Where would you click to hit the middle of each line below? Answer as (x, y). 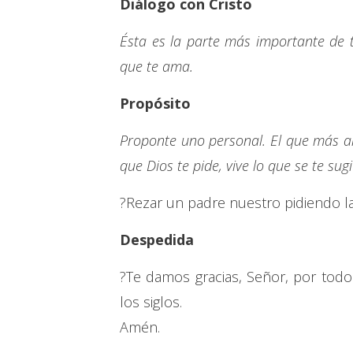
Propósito (155, 104)
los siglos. (151, 302)
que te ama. (156, 67)
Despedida (157, 240)
